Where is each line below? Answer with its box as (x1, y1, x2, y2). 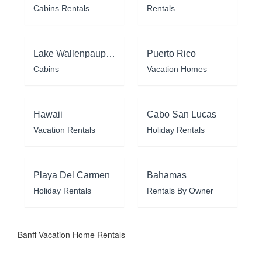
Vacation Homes (147, 64, 207, 74)
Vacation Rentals (33, 125, 95, 135)
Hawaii (33, 109, 63, 119)
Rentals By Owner (147, 185, 213, 195)
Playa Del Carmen (33, 170, 110, 180)
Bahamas (147, 170, 187, 180)
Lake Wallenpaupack (106, 48, 115, 58)
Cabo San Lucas (147, 109, 216, 119)
